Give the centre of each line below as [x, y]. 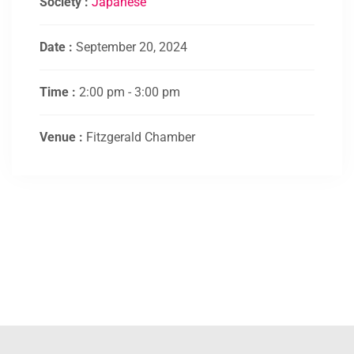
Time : [59, 92]
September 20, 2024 [132, 47]
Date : [58, 47]
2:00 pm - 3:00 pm [130, 92]
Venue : [63, 137]
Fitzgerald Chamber [141, 137]
